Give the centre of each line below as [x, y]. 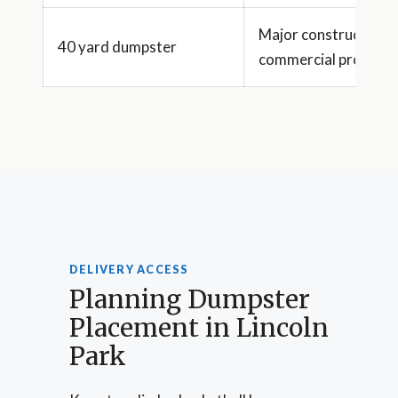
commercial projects [326, 59]
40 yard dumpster [117, 46]
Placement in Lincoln [199, 327]
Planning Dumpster [190, 299]
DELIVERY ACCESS [129, 270]
